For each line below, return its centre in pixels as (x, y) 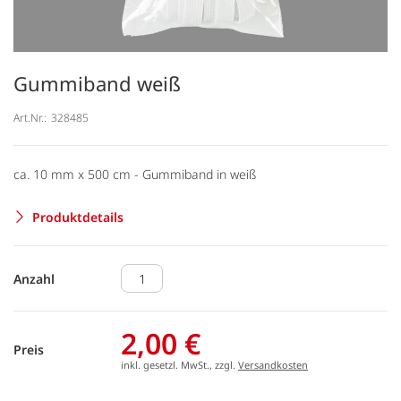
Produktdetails (78, 217)
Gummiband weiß (97, 83)
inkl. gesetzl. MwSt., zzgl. (179, 365)
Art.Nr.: (30, 117)
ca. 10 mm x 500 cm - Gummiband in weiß (135, 174)
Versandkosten (273, 365)
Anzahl (34, 278)
